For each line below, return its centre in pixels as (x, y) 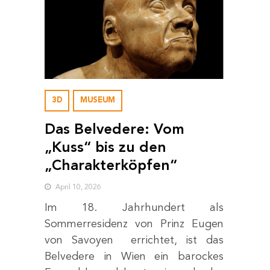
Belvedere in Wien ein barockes (134, 256)
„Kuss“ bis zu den (105, 148)
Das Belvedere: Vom (115, 130)
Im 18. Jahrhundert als (134, 208)
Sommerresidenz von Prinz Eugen (134, 224)
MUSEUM (98, 100)
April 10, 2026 (77, 187)
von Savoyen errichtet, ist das (134, 240)
